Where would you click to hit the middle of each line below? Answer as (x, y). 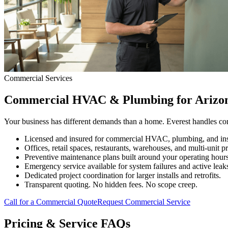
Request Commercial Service (144, 202)
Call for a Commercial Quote (51, 202)
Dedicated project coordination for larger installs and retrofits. (123, 175)
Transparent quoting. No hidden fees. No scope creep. (111, 184)
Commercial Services (38, 78)
